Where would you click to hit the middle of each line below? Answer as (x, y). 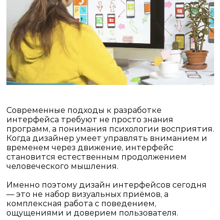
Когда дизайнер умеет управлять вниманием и (107, 138)
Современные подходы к (60, 110)
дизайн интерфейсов (124, 185)
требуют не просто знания (116, 119)
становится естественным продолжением (96, 157)
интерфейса (32, 119)
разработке (137, 110)
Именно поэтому (42, 185)
